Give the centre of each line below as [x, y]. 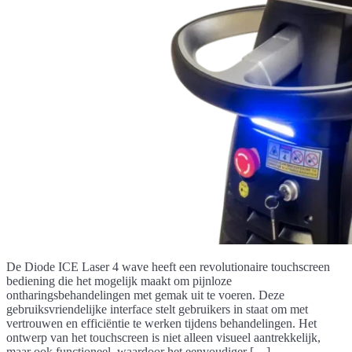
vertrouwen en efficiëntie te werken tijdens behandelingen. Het [161, 323]
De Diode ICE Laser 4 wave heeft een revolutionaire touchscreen [168, 266]
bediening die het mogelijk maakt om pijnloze [119, 280]
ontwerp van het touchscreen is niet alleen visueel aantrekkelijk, [163, 337]
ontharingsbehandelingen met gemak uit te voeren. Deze [145, 295]
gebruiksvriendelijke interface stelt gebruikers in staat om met [157, 309]
